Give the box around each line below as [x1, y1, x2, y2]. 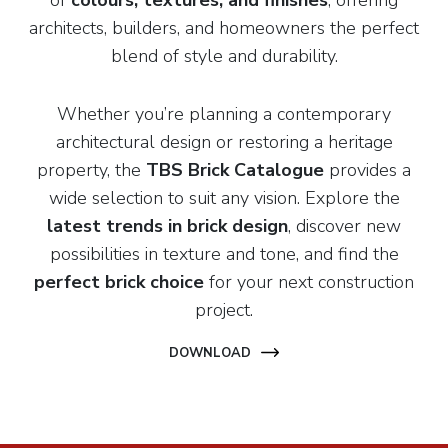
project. [195, 298, 253, 322]
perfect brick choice [34, 270, 204, 294]
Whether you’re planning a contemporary [57, 102, 391, 126]
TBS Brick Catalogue [146, 158, 324, 182]
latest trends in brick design [47, 214, 288, 238]
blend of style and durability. [110, 44, 338, 68]
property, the [37, 158, 146, 182]
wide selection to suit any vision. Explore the [48, 186, 400, 210]
